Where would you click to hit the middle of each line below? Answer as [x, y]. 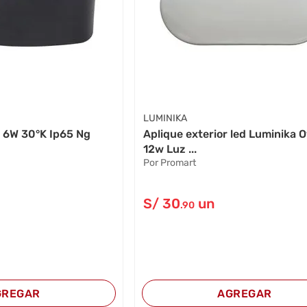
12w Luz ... [170, 149]
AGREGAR [245, 293]
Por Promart [170, 162]
